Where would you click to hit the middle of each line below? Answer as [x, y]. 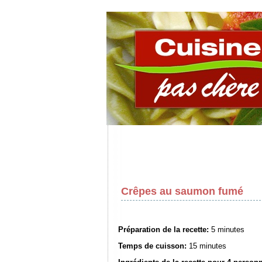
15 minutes [208, 246]
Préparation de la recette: [163, 230]
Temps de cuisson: [152, 246]
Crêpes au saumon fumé [182, 191]
